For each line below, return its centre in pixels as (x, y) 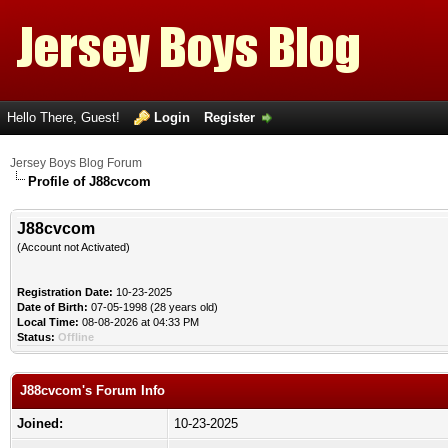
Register (229, 117)
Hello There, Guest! (65, 117)
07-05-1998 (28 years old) (153, 307)
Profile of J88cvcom (89, 181)
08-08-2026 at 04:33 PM (139, 322)
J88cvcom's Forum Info (92, 390)
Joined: (40, 423)
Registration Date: (65, 292)
